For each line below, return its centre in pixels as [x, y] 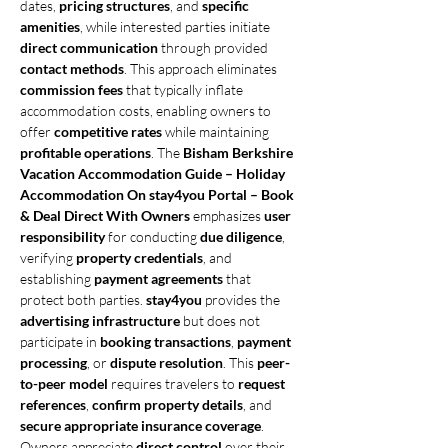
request [263, 383]
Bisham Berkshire [239, 152]
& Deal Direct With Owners [105, 215]
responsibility [62, 236]
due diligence [241, 236]
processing [53, 362]
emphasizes [227, 215]
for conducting [152, 236]
